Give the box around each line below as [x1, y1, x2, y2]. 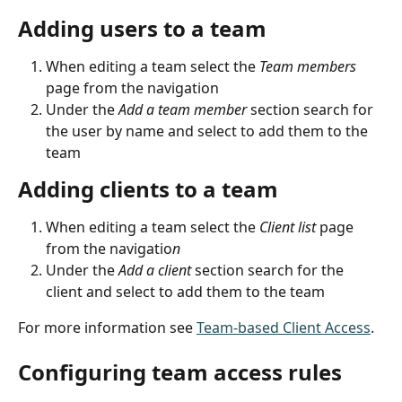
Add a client [118, 259, 191, 280]
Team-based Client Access [197, 317, 371, 337]
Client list [259, 216, 316, 237]
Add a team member [118, 99, 247, 119]
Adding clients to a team [18, 173, 278, 204]
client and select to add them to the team [46, 281, 325, 301]
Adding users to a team [18, 13, 267, 43]
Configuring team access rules [18, 356, 342, 387]
